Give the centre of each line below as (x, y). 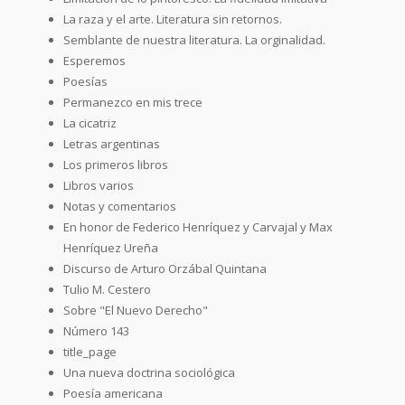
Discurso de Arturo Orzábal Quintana (165, 268)
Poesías (85, 81)
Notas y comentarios (120, 206)
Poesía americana (113, 393)
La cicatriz (90, 122)
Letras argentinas (112, 143)
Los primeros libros (116, 164)
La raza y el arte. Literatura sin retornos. (173, 19)
